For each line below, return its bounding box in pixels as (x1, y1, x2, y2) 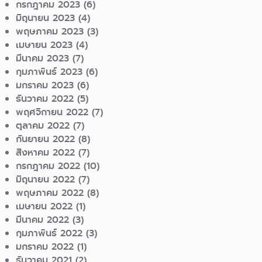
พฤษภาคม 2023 (16, 25, 84, 39)
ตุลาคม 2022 (16, 119, 70, 133)
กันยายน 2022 (16, 132, 75, 146)
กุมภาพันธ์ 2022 (16, 226, 83, 240)
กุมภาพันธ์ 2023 (16, 65, 83, 79)
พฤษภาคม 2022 (16, 186, 84, 200)
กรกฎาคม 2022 (16, 159, 81, 173)
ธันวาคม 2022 (16, 92, 74, 106)
